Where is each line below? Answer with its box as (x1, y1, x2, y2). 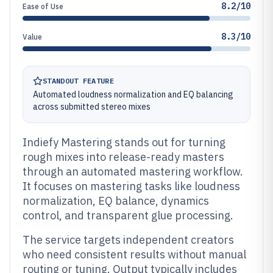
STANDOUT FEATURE (43, 76, 114, 85)
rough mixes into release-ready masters (23, 150, 224, 164)
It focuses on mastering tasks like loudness (23, 179, 240, 193)
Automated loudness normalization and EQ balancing (33, 89, 233, 100)
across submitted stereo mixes (33, 101, 151, 112)
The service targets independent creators (23, 233, 234, 247)
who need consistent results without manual (23, 247, 246, 261)
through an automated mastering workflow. (23, 165, 243, 179)
